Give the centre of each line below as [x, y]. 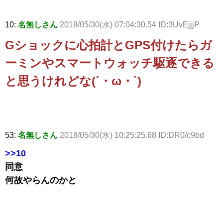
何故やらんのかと [41, 180]
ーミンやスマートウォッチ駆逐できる [110, 63]
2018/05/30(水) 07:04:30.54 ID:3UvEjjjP [130, 25]
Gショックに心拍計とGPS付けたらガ [109, 45]
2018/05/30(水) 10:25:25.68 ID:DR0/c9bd [132, 135]
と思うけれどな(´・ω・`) [73, 81]
